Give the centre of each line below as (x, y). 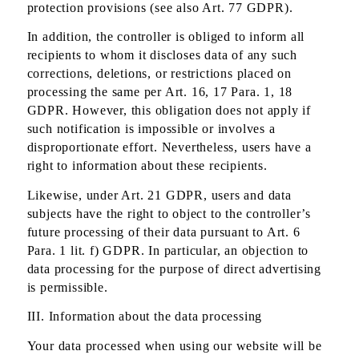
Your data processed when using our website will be (174, 345)
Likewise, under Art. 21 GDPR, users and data (159, 195)
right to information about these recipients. (147, 166)
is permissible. (67, 287)
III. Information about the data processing (145, 317)
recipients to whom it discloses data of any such (162, 55)
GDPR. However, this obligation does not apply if (169, 111)
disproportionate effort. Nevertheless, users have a (169, 147)
